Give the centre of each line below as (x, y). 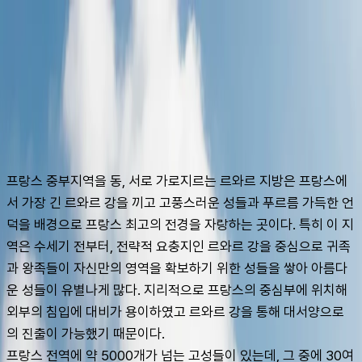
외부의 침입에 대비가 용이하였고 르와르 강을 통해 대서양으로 (175, 311)
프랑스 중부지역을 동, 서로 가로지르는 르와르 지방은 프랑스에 (177, 181)
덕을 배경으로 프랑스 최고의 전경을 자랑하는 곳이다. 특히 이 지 (180, 224)
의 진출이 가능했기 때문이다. (87, 333)
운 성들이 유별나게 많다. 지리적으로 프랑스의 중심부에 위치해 (177, 290)
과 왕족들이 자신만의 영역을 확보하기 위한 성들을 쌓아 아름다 (177, 268)
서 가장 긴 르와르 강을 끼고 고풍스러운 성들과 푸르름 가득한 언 (180, 202)
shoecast (66, 112)
